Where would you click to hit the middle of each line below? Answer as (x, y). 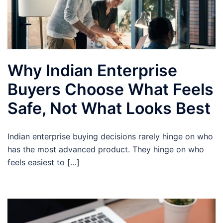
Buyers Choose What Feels (111, 90)
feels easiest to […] (44, 163)
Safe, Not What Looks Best (109, 109)
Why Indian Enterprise (92, 71)
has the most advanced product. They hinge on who (106, 150)
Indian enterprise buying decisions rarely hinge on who (110, 137)
